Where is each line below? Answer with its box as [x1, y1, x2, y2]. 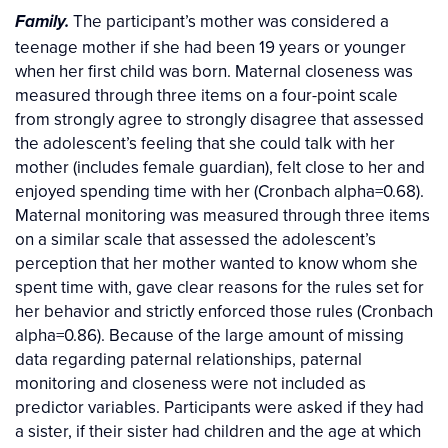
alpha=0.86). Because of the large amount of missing [15, 323, 404, 348]
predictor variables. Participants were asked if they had [15, 395, 424, 420]
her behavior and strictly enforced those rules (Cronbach [15, 299, 433, 324]
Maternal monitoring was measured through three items [15, 203, 430, 228]
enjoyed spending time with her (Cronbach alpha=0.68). [15, 179, 424, 204]
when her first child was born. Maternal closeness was [15, 59, 413, 84]
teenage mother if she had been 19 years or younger [15, 35, 406, 60]
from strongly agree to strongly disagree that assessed [15, 107, 424, 132]
